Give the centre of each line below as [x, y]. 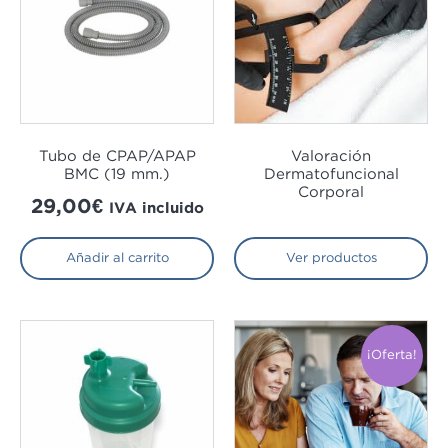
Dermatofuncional [331, 175]
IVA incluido [156, 208]
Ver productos [331, 258]
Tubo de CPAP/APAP [117, 157]
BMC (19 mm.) [117, 175]
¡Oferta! [392, 355]
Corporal [331, 193]
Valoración [331, 157]
